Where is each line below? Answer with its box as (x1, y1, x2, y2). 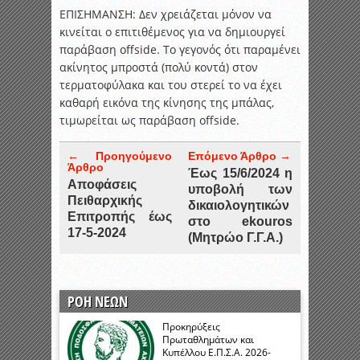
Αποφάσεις (67, 178, 137, 192)
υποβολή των (188, 182, 292, 197)
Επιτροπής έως (67, 210, 172, 224)
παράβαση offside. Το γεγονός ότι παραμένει (59, 42, 301, 58)
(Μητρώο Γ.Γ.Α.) (188, 231, 283, 245)
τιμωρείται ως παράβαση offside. (59, 112, 239, 129)
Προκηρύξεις (162, 320, 220, 334)
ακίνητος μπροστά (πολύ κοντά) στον (59, 59, 258, 76)
